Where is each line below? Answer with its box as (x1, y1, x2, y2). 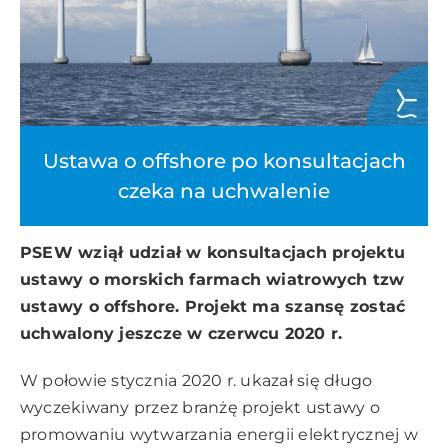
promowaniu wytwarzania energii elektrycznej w (20, 425, 418, 445)
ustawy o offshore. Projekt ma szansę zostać (20, 297, 406, 317)
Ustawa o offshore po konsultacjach (42, 149, 406, 173)
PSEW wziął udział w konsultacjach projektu (20, 243, 406, 263)
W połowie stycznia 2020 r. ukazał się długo (20, 371, 373, 391)
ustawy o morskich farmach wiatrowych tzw (20, 270, 405, 290)
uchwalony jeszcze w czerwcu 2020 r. (20, 324, 343, 344)
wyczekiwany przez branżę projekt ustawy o (20, 398, 380, 418)
